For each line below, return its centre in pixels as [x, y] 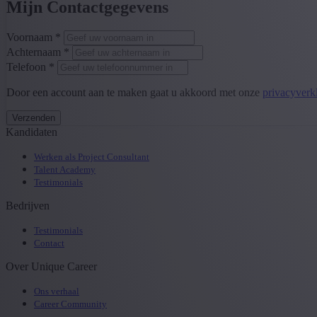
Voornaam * [34, 38]
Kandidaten [31, 132]
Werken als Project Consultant [92, 157]
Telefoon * [30, 67]
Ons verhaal [57, 292]
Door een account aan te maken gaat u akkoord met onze [134, 93]
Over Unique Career [51, 267]
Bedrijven [28, 206]
